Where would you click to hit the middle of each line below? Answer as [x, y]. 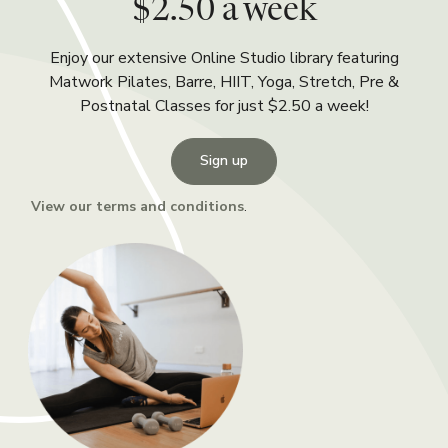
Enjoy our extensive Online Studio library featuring [224, 58]
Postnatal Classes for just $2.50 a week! [224, 106]
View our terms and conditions [137, 206]
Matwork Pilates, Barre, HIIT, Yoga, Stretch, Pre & [224, 82]
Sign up [224, 160]
